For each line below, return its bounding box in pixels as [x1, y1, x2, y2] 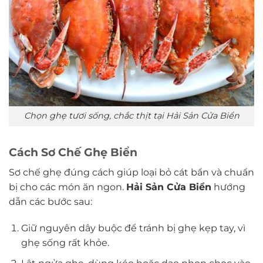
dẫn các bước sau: [9, 195, 92, 207]
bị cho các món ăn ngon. [9, 181, 126, 193]
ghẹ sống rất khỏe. [21, 237, 109, 249]
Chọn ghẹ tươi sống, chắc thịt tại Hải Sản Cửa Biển [23, 110, 240, 122]
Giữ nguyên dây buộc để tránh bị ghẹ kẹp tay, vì [21, 222, 245, 234]
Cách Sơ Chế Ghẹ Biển [9, 145, 137, 159]
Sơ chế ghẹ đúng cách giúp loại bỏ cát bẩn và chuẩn [9, 166, 254, 178]
